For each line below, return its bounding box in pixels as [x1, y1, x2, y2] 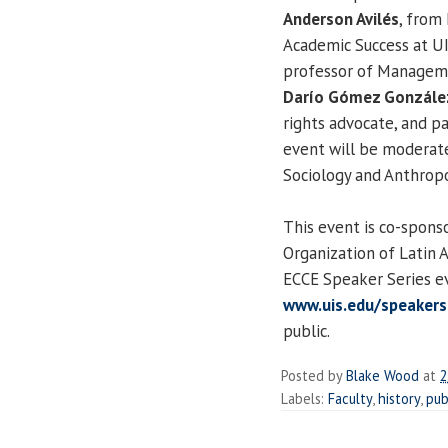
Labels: [281, 388, 328, 408]
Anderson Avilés [283, 7, 399, 30]
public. [283, 319, 330, 342]
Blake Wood [346, 365, 419, 385]
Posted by [281, 365, 346, 385]
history [378, 388, 420, 408]
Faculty [328, 388, 372, 408]
